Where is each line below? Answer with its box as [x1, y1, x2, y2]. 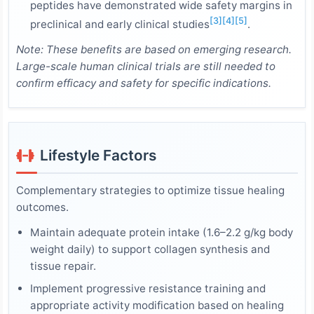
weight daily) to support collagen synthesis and [30, 243, 270, 257]
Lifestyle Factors [40, 146, 156, 165]
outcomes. [16, 200, 69, 214]
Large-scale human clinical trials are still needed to [16, 60, 275, 74]
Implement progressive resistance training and [30, 282, 266, 296]
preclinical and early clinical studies [30, 18, 210, 32]
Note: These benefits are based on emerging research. [16, 43, 292, 57]
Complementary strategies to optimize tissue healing [16, 184, 285, 198]
